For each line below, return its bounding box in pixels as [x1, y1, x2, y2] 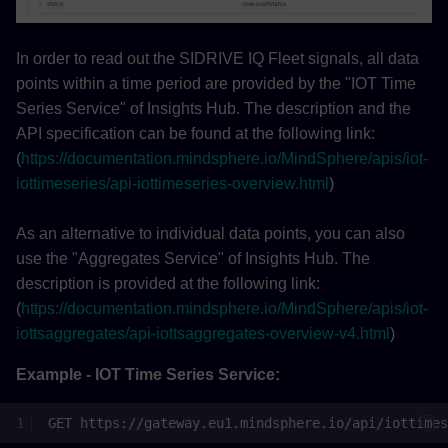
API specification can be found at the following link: [16, 125, 375, 143]
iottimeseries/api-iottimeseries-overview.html [16, 175, 329, 193]
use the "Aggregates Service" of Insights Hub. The [16, 250, 370, 268]
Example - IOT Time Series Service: [16, 366, 280, 384]
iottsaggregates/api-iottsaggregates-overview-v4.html [16, 325, 390, 343]
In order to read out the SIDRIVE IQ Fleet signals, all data [16, 50, 419, 68]
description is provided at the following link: [16, 275, 320, 293]
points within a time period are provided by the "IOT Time [16, 75, 416, 93]
